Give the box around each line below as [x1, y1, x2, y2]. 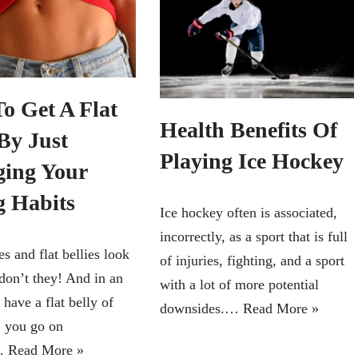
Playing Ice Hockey [159, 148, 344, 173]
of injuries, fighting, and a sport [159, 252, 344, 268]
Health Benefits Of [159, 117, 337, 142]
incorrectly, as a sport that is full [159, 228, 348, 245]
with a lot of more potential [159, 276, 319, 292]
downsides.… [159, 300, 243, 316]
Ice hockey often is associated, [159, 204, 337, 221]
